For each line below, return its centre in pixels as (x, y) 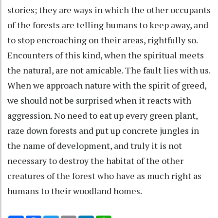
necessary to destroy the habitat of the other (95, 160)
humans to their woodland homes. (75, 191)
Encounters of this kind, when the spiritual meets (106, 55)
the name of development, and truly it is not (95, 145)
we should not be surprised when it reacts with (99, 100)
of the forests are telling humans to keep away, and (108, 25)
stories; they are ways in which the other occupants (109, 9)
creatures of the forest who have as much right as (104, 175)
